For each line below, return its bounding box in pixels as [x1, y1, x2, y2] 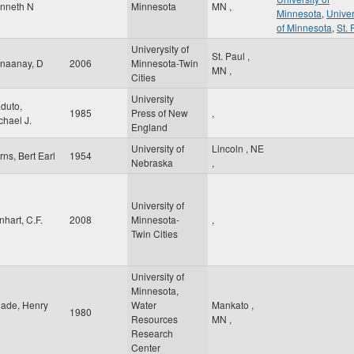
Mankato [212, 298, 251, 311]
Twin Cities [131, 227, 178, 240]
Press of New [131, 106, 188, 119]
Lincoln [212, 141, 246, 155]
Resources [131, 312, 178, 326]
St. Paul [212, 49, 247, 62]
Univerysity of [131, 42, 189, 55]
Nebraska [131, 156, 173, 169]
